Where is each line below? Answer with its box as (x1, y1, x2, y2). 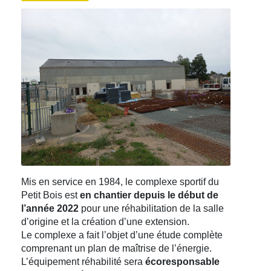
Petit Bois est (21, 189, 80, 200)
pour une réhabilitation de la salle (81, 203, 224, 214)
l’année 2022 (21, 203, 81, 214)
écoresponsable (145, 256, 220, 267)
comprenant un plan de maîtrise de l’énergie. (21, 243, 212, 253)
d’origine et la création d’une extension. (21, 216, 189, 227)
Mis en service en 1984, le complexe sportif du (21, 176, 219, 187)
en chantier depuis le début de (80, 189, 218, 200)
